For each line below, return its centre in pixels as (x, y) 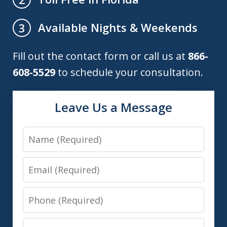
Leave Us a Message (113, 107)
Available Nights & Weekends (118, 28)
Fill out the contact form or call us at (100, 56)
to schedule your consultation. (129, 72)
